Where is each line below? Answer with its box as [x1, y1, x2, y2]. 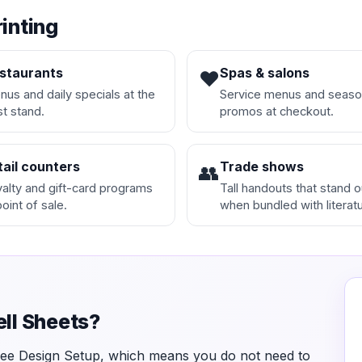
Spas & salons [220, 65, 309, 82]
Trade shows [220, 158, 304, 175]
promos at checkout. [220, 104, 334, 120]
